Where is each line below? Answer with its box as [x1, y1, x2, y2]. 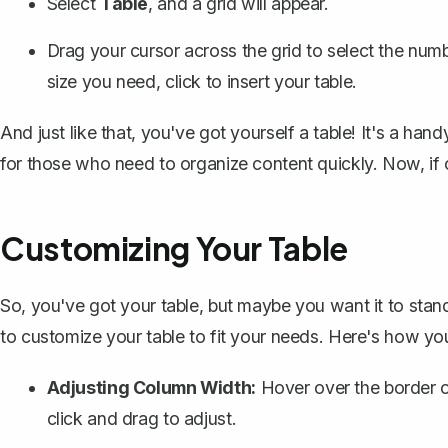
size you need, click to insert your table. [46, 71, 357, 93]
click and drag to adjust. [46, 408, 237, 430]
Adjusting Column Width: [46, 377, 256, 399]
